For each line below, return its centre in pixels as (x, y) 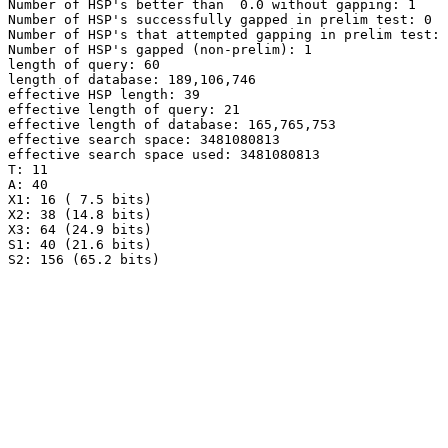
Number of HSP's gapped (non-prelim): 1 (160, 49)
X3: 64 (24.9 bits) (80, 229)
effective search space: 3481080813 (144, 139)
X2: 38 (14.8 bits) (80, 214)
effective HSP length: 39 (104, 94)
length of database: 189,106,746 (132, 79)
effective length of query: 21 (124, 109)
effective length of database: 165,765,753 (172, 124)
